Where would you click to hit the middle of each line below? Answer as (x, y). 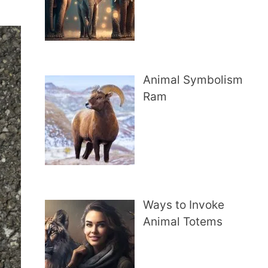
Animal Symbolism (193, 80)
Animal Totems (183, 221)
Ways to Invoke (184, 205)
